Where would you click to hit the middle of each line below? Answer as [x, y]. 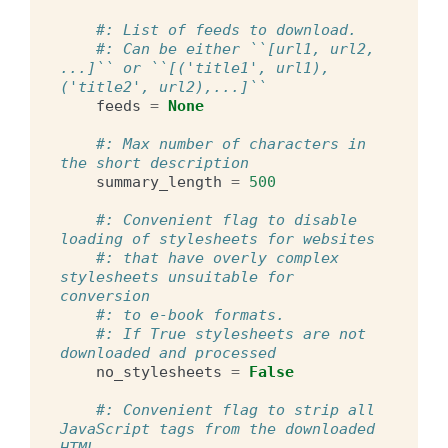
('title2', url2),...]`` [163, 86]
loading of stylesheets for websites [217, 238]
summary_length [159, 181]
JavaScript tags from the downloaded [217, 428]
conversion [105, 295]
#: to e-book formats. [190, 314]
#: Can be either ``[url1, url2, [235, 48]
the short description [154, 162]
